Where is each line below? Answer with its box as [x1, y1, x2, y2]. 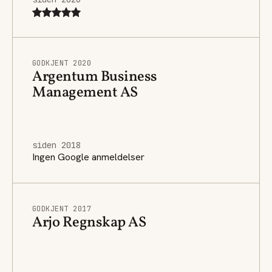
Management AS [32, 82, 138, 103]
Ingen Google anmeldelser [32, 150, 144, 163]
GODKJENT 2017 [32, 203, 92, 214]
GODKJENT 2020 [32, 58, 92, 68]
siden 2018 [32, 139, 81, 151]
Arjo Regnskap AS [32, 212, 146, 233]
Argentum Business [32, 66, 157, 87]
